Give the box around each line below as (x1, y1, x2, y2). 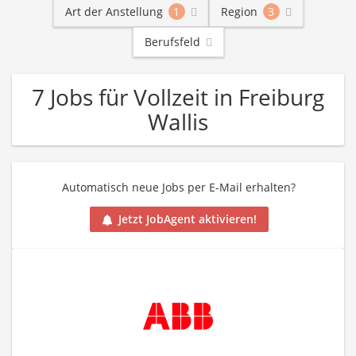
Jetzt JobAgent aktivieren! (118, 211, 257, 227)
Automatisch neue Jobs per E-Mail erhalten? (62, 180, 296, 195)
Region (220, 4, 257, 19)
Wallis (148, 106, 208, 137)
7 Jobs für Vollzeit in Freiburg (32, 82, 324, 112)
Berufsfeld (144, 34, 200, 49)
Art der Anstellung (64, 4, 163, 19)
